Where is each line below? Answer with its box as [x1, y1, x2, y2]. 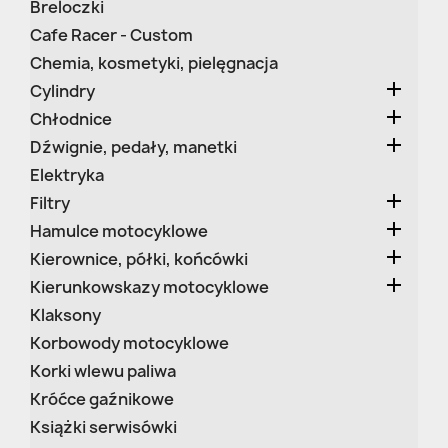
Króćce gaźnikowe [30, 388, 174, 410]
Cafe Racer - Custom [30, 24, 193, 46]
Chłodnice [30, 108, 112, 130]
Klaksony [30, 304, 101, 326]
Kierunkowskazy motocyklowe [30, 276, 269, 298]
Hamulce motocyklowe [30, 220, 208, 242]
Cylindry [30, 80, 95, 102]
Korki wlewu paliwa [30, 360, 176, 382]
